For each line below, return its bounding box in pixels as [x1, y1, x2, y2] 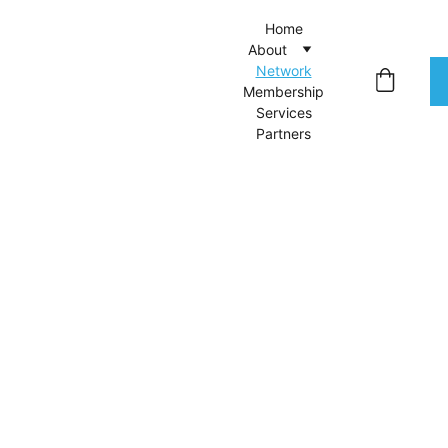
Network [255, 62, 312, 79]
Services [255, 104, 312, 121]
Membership [243, 83, 324, 100]
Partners [256, 125, 311, 142]
